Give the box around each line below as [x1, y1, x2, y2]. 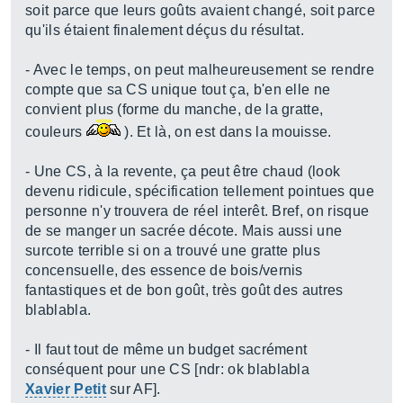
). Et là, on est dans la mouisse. [120, 124, 332, 139]
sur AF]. [105, 381, 161, 397]
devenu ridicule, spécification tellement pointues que [25, 184, 374, 199]
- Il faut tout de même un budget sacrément [25, 342, 308, 357]
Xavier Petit [25, 381, 106, 397]
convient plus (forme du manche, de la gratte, [25, 102, 324, 117]
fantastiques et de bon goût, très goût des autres [25, 282, 344, 298]
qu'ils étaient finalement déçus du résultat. [25, 22, 305, 38]
